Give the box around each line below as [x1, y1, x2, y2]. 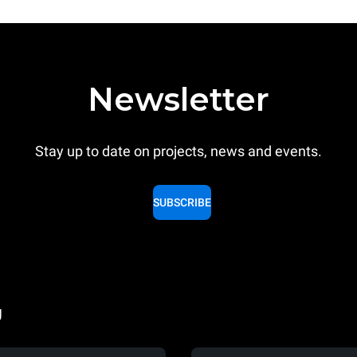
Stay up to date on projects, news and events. [35, 143, 322, 159]
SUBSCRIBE [152, 196, 211, 209]
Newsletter [88, 80, 269, 119]
